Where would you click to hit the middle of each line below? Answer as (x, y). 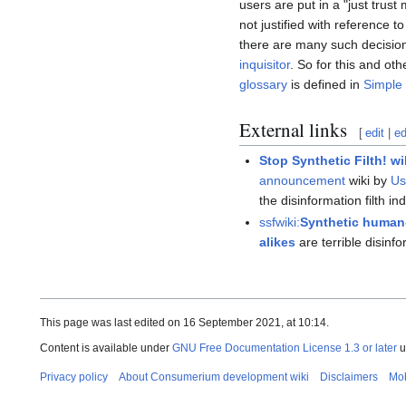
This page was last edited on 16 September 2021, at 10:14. (184, 323)
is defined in (325, 85)
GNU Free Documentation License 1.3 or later (285, 348)
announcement (303, 181)
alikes (278, 242)
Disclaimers (349, 377)
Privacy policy (74, 377)
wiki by (368, 181)
